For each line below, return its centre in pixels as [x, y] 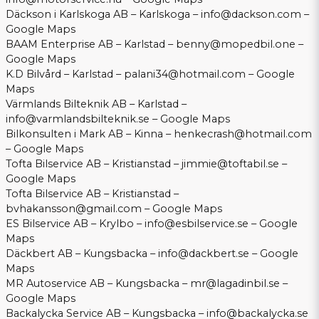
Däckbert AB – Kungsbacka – [82, 254]
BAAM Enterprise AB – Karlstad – [91, 45]
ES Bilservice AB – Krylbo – [75, 224]
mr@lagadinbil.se [235, 284]
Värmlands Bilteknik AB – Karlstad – [96, 104]
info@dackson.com [251, 15]
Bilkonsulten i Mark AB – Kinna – [90, 134]
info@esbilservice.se [197, 224]
